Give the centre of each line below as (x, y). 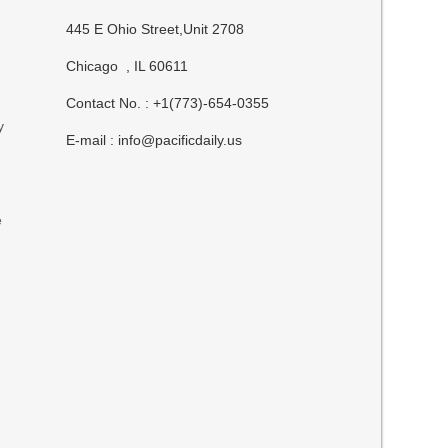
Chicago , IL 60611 (127, 66)
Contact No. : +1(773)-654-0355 (168, 103)
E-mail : (92, 140)
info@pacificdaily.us (180, 140)
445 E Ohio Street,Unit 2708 (155, 29)
